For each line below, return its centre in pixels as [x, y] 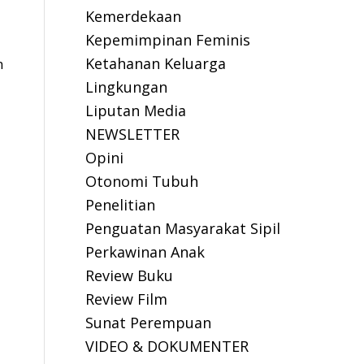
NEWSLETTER [133, 134]
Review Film [127, 299]
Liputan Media [136, 110]
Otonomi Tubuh [142, 181]
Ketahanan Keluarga [156, 63]
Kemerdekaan [134, 16]
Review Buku [130, 275]
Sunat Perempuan [149, 323]
